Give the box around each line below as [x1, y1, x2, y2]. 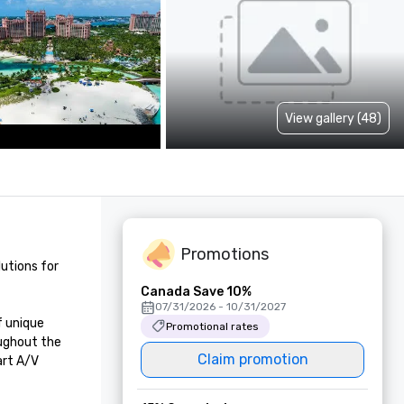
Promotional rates [166, 320, 259, 333]
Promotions [180, 243, 269, 264]
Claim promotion [197, 351, 308, 368]
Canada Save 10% [141, 284, 252, 299]
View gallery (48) [285, 110, 381, 126]
